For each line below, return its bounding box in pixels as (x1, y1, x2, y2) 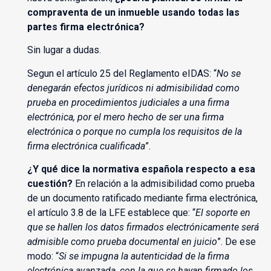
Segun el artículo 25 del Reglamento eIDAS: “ (27, 67, 217, 79)
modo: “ (27, 250, 59, 263)
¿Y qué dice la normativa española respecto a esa (27, 163, 255, 175)
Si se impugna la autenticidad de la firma (58, 250, 229, 263)
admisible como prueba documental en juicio (27, 236, 217, 248)
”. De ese (217, 236, 256, 248)
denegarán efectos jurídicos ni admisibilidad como (27, 82, 240, 94)
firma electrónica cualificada (27, 140, 145, 152)
